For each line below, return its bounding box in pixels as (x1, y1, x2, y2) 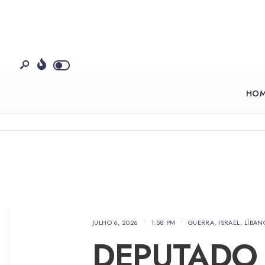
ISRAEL (218, 218, 240, 227)
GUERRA (188, 218, 215, 227)
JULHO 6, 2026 (92, 218, 138, 227)
